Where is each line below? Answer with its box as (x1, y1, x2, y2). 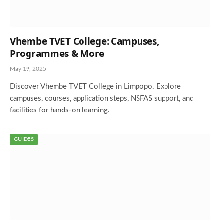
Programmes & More (10, 47, 105, 60)
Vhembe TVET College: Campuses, (10, 35, 159, 48)
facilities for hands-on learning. (10, 107, 110, 114)
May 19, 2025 (10, 66, 46, 72)
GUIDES (14, 137, 34, 142)
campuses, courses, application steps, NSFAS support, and (10, 95, 193, 102)
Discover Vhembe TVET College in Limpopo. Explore (10, 83, 181, 90)
